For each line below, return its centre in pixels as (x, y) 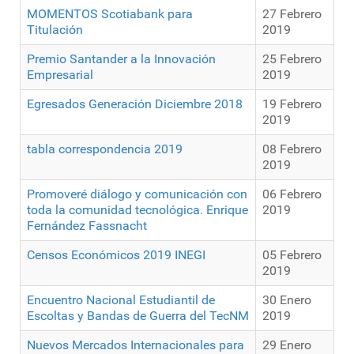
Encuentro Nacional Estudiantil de (121, 300)
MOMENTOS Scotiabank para (110, 14)
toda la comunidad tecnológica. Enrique (137, 210)
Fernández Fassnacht (87, 226)
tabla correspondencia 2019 (105, 149)
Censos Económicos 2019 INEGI (116, 255)
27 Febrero (292, 14)
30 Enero (287, 300)
